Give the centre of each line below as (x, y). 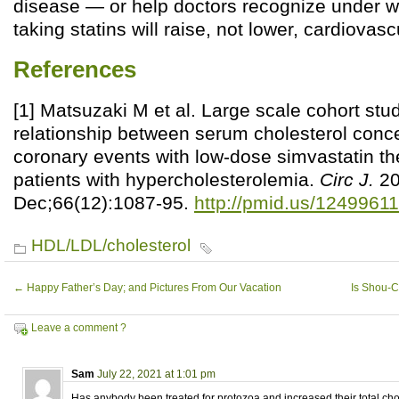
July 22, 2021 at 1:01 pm (156, 374)
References (75, 69)
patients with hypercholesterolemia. (167, 179)
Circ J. (347, 179)
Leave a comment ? (79, 327)
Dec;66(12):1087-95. (104, 202)
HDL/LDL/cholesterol (111, 245)
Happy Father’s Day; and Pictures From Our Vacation (153, 287)
